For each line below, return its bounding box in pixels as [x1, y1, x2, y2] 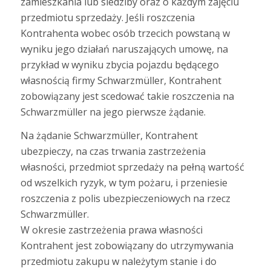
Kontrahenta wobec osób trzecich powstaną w [20, 26, 230, 40]
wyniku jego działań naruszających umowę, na [20, 42, 228, 56]
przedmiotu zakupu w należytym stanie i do [20, 255, 217, 269]
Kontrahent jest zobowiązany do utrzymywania [20, 239, 233, 253]
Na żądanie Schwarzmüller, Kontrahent [20, 129, 198, 143]
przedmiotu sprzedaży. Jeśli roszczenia [20, 10, 195, 24]
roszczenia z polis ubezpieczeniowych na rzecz [20, 192, 230, 206]
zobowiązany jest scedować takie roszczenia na [20, 89, 234, 103]
